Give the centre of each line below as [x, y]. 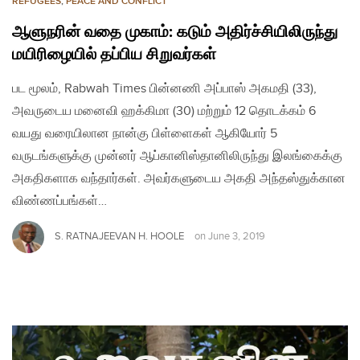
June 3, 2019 [237, 237]
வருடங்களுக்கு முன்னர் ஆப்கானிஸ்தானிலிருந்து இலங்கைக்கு [177, 156]
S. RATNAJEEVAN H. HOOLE [119, 236]
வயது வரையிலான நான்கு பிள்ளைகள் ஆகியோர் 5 [145, 133]
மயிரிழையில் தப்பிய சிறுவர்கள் [114, 54]
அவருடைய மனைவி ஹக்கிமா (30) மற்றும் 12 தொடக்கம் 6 [164, 111]
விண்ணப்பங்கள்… [59, 201]
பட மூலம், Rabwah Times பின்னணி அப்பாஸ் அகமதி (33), [164, 88]
